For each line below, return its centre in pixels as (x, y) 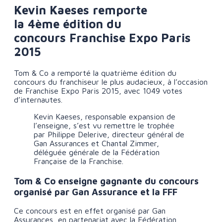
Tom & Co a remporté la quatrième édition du (95, 73)
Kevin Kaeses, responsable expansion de (105, 116)
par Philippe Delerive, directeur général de (109, 134)
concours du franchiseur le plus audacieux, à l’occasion (111, 82)
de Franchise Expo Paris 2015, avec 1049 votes (98, 90)
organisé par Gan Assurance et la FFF (96, 192)
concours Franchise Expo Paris (103, 37)
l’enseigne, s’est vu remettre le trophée (104, 125)
